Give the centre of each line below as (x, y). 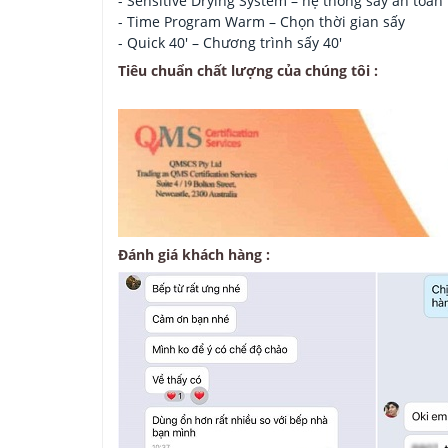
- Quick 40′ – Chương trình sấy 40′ (230, 43)
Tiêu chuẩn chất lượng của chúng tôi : (248, 71)
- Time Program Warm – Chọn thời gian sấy (261, 22)
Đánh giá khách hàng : (194, 255)
